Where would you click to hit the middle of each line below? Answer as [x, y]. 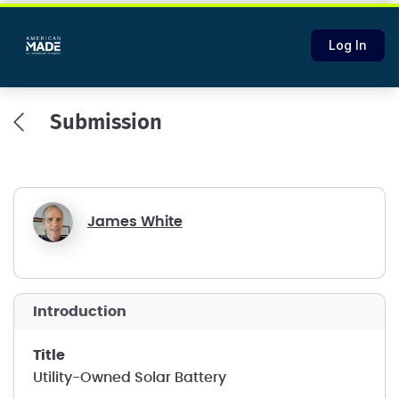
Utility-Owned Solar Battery [129, 378]
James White [134, 222]
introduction [81, 312]
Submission [106, 123]
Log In [348, 45]
